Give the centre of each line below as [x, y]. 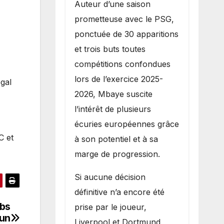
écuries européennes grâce [126, 124]
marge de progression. [117, 154]
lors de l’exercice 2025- [118, 79]
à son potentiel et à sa [116, 139]
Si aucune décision [110, 177]
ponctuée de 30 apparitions [126, 34]
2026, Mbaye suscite [113, 94]
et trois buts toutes [110, 49]
